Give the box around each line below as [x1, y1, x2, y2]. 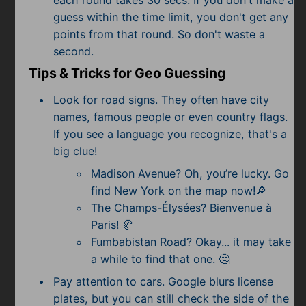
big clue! [53, 143, 97, 158]
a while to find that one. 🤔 [91, 251, 234, 266]
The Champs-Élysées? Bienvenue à [91, 200, 273, 214]
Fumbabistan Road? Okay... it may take [91, 234, 292, 249]
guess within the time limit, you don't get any [53, 10, 288, 24]
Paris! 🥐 [91, 217, 134, 232]
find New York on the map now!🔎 [91, 183, 267, 197]
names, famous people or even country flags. [53, 109, 288, 124]
